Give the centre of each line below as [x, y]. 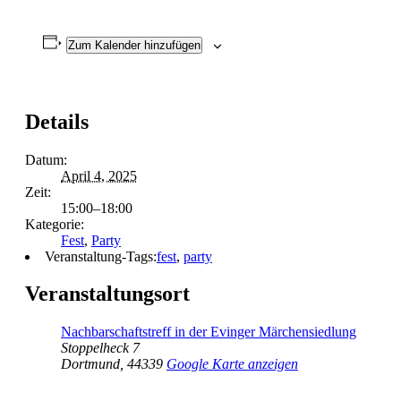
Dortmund [90, 364]
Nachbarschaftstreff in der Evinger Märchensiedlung [209, 332]
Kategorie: [55, 224]
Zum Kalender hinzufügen [134, 45]
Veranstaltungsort [107, 294]
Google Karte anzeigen [232, 364]
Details [57, 121]
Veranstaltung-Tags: [101, 256]
